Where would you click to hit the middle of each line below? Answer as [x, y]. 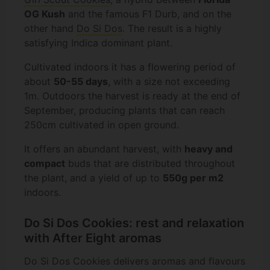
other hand [50, 29]
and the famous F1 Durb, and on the [148, 14]
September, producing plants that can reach [124, 111]
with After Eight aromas [93, 238]
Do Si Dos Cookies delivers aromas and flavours [135, 261]
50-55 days [81, 82]
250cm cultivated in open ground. [102, 125]
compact [45, 164]
